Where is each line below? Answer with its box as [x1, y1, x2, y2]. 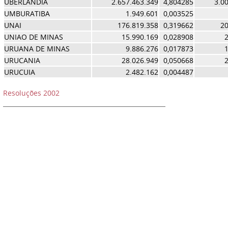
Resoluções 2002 [3, 88, 60, 98]
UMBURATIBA [4, 9, 50, 18]
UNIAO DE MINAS [4, 32, 63, 42]
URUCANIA [4, 55, 40, 65]
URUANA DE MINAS [4, 44, 70, 53]
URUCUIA [4, 67, 35, 77]
